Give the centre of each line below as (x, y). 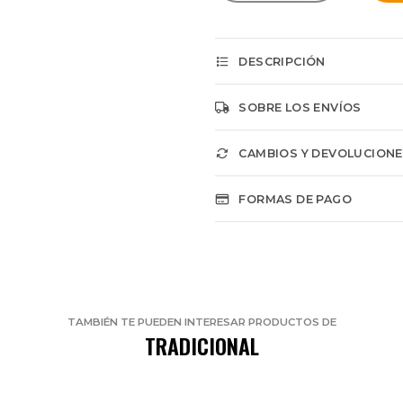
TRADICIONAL (201, 345)
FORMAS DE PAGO (295, 199)
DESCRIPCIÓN (282, 62)
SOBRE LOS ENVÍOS (300, 107)
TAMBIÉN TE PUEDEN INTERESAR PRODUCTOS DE (201, 322)
